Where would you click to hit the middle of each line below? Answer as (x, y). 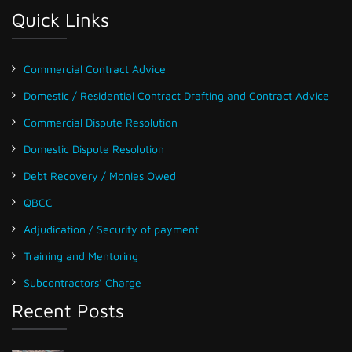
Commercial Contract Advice (95, 69)
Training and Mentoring (81, 256)
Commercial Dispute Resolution (101, 122)
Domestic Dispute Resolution (94, 149)
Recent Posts (68, 310)
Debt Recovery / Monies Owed (100, 176)
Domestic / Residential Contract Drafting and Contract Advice (176, 95)
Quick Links (60, 20)
